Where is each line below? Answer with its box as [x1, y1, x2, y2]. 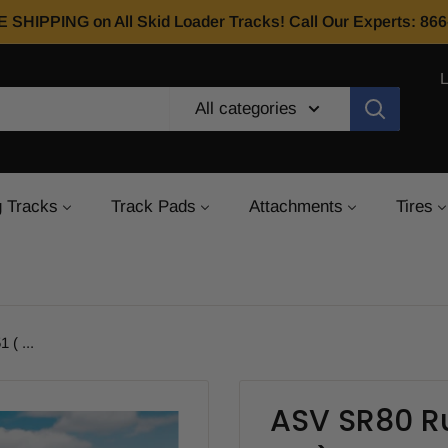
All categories [195, 98, 297, 118]
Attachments [249, 197, 343, 217]
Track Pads [111, 197, 196, 217]
